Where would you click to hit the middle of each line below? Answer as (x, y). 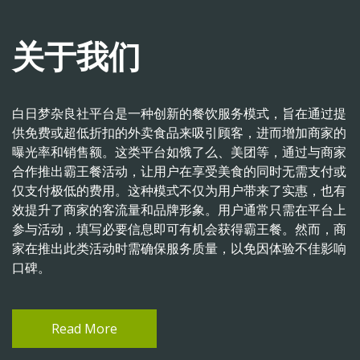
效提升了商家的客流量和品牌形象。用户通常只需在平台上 (179, 210)
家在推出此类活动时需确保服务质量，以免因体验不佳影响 (179, 248)
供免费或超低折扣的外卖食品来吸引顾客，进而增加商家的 (179, 133)
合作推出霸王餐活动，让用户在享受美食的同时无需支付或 (179, 171)
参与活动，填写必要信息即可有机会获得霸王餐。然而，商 (179, 229)
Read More (84, 329)
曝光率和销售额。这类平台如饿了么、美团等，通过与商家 (179, 152)
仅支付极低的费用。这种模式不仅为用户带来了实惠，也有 (179, 190)
